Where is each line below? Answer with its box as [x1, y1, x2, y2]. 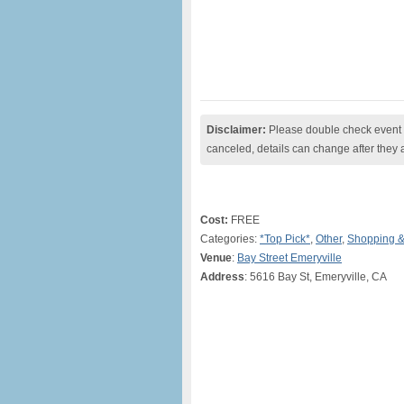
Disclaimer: [207, 124, 266, 136]
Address [200, 271, 244, 283]
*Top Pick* [260, 233, 310, 245]
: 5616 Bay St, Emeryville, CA [244, 271, 387, 283]
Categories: [200, 233, 260, 245]
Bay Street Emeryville [237, 252, 342, 264]
